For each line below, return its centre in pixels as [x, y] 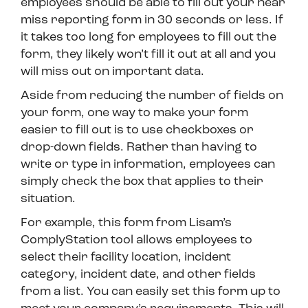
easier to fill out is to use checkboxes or [137, 131]
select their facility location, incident [126, 258]
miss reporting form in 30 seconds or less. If [152, 21]
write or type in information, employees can [148, 165]
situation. [49, 199]
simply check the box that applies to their [142, 182]
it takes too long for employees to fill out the [148, 38]
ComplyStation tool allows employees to [136, 241]
